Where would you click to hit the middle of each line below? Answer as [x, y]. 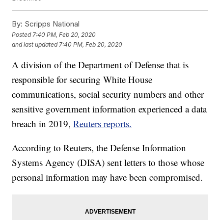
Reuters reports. [103, 124]
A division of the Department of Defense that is [100, 65]
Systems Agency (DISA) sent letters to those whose [108, 163]
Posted [22, 34]
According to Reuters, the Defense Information [99, 148]
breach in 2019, [43, 124]
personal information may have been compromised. [108, 177]
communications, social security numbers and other [108, 94]
